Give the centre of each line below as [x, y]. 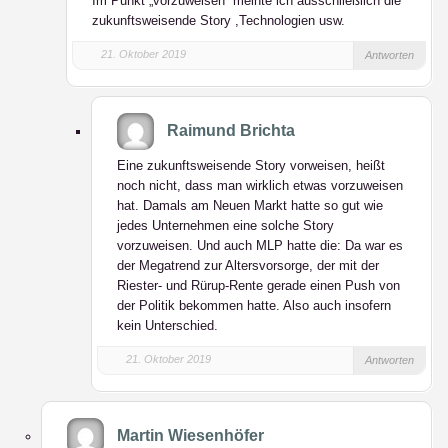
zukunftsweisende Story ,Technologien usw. [218, 20]
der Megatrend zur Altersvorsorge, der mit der [248, 265]
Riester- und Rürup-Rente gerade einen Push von [258, 285]
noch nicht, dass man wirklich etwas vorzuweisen [260, 185]
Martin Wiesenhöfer [190, 435]
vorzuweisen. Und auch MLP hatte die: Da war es [260, 245]
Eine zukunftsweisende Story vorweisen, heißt [251, 165]
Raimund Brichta [231, 130]
